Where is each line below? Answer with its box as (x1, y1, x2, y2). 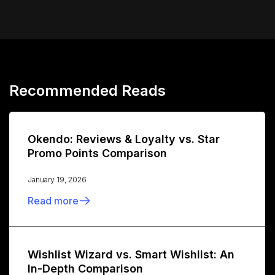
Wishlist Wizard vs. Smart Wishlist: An (28, 248, 234, 261)
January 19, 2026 (28, 175, 87, 185)
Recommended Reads (9, 82, 166, 100)
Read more (28, 195, 79, 207)
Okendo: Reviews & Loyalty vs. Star (28, 133, 220, 146)
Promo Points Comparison (28, 147, 167, 160)
